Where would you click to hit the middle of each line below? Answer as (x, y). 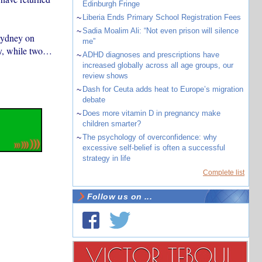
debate (94, 100)
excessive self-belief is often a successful (154, 148)
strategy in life (106, 158)
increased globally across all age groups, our (158, 65)
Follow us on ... (120, 196)
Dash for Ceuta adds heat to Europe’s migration (163, 89)
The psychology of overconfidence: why (149, 137)
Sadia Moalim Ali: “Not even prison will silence (160, 31)
